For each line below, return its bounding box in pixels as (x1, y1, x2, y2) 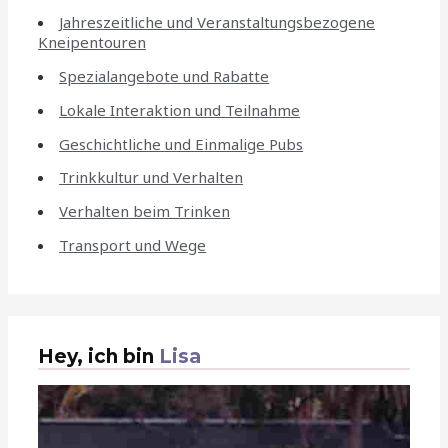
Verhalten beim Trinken (59, 201, 231, 222)
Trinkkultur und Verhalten (59, 167, 244, 188)
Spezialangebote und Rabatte (59, 66, 270, 87)
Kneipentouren (38, 32, 147, 53)
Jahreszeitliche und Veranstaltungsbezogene (59, 12, 376, 33)
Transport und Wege (59, 234, 207, 255)
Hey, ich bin (38, 345, 160, 369)
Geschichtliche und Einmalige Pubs (59, 133, 304, 154)
